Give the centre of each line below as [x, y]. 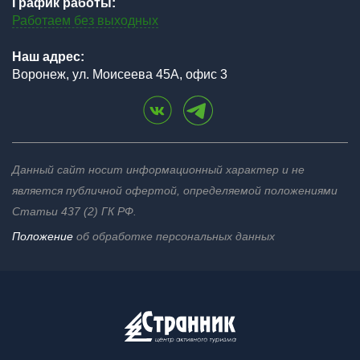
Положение [43, 236]
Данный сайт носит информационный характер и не [158, 170]
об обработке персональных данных [174, 236]
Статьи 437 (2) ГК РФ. [74, 211]
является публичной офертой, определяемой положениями [175, 190]
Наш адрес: [48, 57]
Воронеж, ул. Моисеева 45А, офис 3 [120, 74]
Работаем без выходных [85, 20]
